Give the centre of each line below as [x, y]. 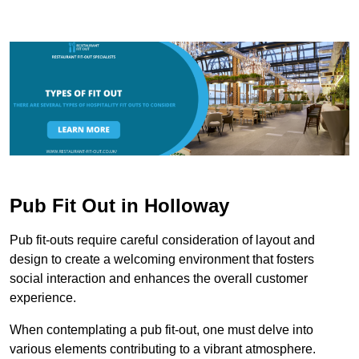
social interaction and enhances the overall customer [159, 278]
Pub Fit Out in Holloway [119, 205]
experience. [43, 297]
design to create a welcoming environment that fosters [162, 259]
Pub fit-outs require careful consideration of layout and [162, 240]
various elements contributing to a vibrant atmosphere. [163, 349]
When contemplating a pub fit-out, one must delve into [161, 329]
